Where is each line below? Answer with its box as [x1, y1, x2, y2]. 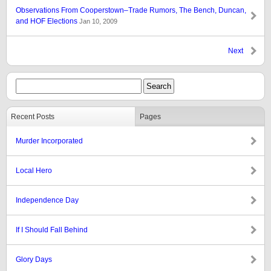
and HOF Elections [16, 17, 79, 25]
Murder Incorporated [16, 137, 83, 145]
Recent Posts [11, 113, 54, 121]
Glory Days [16, 255, 52, 264]
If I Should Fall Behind [16, 226, 88, 234]
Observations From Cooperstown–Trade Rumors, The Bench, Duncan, [16, 6, 246, 15]
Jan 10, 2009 [79, 18, 117, 25]
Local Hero [16, 166, 52, 175]
